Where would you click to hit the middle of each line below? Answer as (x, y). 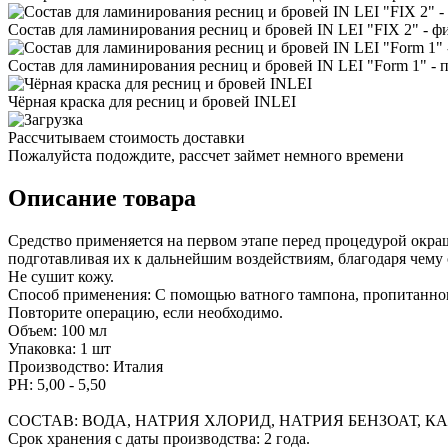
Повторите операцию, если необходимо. (145, 312)
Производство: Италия (85, 366)
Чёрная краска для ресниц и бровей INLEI (152, 101)
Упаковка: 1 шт (59, 348)
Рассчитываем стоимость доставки (126, 137)
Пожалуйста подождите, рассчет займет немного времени (206, 155)
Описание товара (102, 197)
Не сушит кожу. (61, 276)
